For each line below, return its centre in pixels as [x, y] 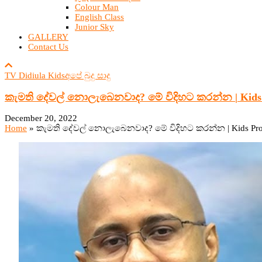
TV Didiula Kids [35, 75]
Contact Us [48, 47]
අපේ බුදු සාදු [88, 75]
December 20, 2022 [41, 118]
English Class [99, 17]
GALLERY [48, 37]
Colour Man [97, 7]
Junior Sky [94, 27]
